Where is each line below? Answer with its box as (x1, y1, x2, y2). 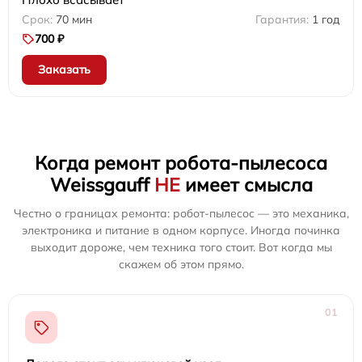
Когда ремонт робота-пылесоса (35, 151, 327, 175)
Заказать (38, 62, 90, 78)
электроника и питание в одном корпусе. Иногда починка (22, 223, 340, 238)
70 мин (56, 12, 92, 27)
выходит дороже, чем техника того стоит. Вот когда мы (30, 240, 332, 255)
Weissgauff (49, 173, 154, 197)
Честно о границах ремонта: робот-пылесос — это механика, (13, 206, 349, 221)
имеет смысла (179, 173, 313, 197)
